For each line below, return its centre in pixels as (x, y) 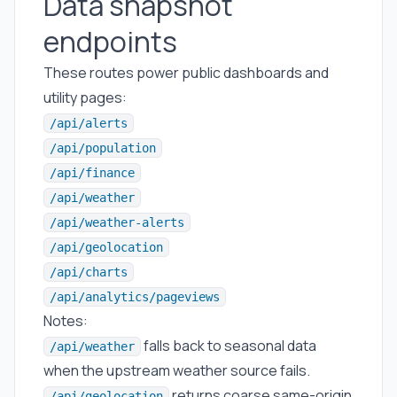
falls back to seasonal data (229, 346)
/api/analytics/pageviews (135, 297)
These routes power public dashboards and (186, 73)
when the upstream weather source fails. (177, 370)
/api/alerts (89, 123)
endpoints (110, 42)
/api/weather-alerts (117, 222)
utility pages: (85, 97)
